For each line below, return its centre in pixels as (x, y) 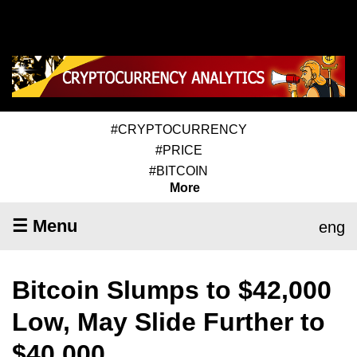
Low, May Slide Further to (169, 322)
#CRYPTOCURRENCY (178, 129)
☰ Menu (45, 226)
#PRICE (178, 150)
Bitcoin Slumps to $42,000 (172, 290)
